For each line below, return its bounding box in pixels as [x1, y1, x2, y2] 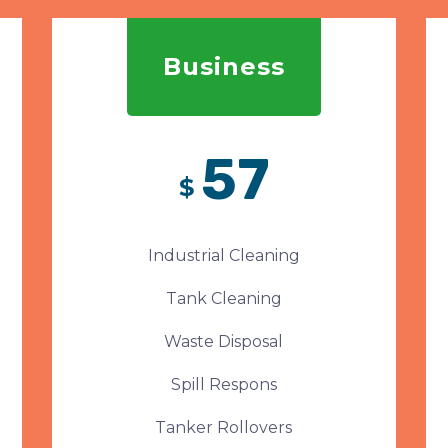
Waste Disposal [164, 332, 284, 351]
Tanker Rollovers [155, 418, 293, 437]
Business [162, 52, 285, 81]
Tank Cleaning [165, 289, 282, 308]
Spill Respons [170, 375, 277, 394]
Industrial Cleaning [147, 246, 300, 265]
